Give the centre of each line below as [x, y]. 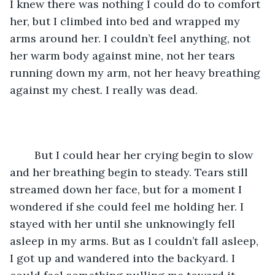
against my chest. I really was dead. [105, 90]
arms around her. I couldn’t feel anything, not [132, 38]
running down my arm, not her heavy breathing [137, 72]
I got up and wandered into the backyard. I [124, 258]
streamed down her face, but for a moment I [127, 189]
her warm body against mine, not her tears [124, 55]
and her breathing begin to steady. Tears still [130, 172]
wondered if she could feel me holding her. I [128, 206]
